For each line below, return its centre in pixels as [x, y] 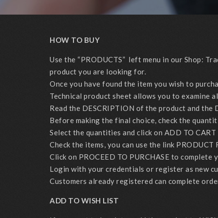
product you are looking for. [98, 72]
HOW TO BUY [75, 40]
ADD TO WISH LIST [84, 200]
